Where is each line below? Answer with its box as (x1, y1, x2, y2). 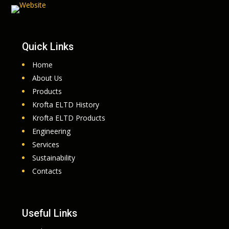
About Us (32, 73, 62, 83)
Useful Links (21, 207, 77, 219)
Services (32, 139, 59, 149)
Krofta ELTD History (32, 99, 99, 109)
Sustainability (32, 152, 75, 163)
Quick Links (21, 40, 74, 53)
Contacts (32, 166, 62, 176)
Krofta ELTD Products (32, 112, 105, 123)
